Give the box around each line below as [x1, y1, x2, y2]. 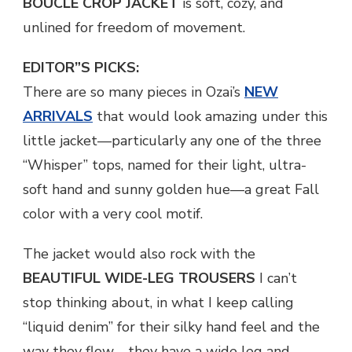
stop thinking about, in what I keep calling [23, 293, 294, 313]
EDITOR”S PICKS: [23, 58, 139, 78]
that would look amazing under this [93, 107, 328, 126]
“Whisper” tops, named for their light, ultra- [23, 156, 306, 175]
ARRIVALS [23, 107, 93, 126]
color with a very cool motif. [23, 204, 203, 224]
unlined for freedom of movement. [23, 18, 245, 38]
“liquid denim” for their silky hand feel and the [23, 317, 320, 337]
